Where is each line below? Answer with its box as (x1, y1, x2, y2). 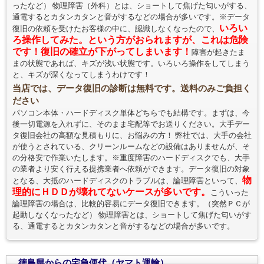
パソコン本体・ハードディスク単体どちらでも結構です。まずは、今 (12, 108, 250, 118)
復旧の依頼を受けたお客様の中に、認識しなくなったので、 (12, 24, 219, 34)
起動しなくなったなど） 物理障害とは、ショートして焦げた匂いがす (12, 210, 252, 220)
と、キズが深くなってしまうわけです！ (12, 70, 150, 80)
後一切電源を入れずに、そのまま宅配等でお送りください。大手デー (12, 120, 250, 129)
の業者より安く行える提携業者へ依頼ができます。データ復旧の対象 (12, 164, 250, 174)
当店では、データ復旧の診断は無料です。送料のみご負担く (12, 84, 251, 94)
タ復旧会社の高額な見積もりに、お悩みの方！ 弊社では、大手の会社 (12, 131, 252, 140)
